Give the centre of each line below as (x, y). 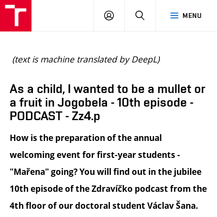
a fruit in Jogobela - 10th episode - (101, 102)
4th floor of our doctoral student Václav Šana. (104, 206)
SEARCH (158, 15)
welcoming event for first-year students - (95, 155)
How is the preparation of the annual (86, 138)
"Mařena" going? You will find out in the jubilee (106, 172)
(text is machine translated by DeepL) (86, 59)
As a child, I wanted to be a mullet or (108, 88)
